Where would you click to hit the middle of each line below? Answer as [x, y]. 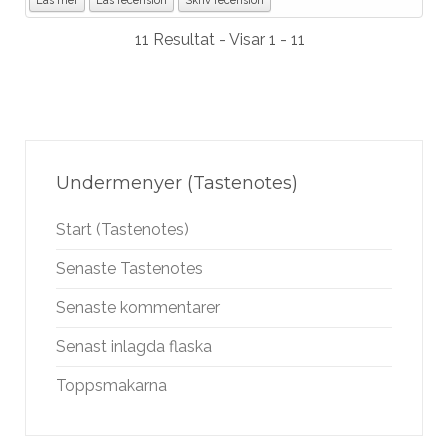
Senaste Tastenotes [129, 268]
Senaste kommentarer [138, 307]
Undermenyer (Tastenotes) [177, 183]
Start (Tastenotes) [122, 229]
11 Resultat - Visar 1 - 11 [224, 39]
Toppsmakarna [111, 385]
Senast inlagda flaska [134, 346]
